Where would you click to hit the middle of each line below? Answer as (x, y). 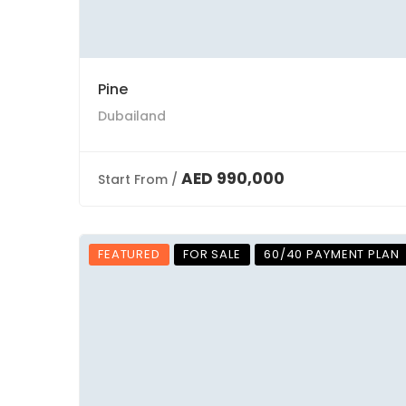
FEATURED (129, 254)
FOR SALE (212, 254)
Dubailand (132, 116)
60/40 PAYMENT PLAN (331, 254)
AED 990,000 (233, 179)
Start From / (138, 179)
